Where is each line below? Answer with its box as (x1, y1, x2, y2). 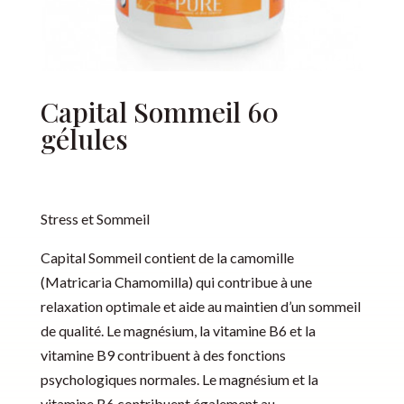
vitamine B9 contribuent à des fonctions (40, 346, 286, 364)
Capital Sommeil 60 (40, 94, 279, 131)
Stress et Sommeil (40, 210, 150, 228)
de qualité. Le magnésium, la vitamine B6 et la (40, 322, 316, 340)
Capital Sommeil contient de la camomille (40, 249, 294, 267)
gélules (40, 121, 128, 158)
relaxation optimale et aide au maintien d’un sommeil (40, 298, 361, 316)
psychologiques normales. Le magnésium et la (40, 371, 318, 389)
